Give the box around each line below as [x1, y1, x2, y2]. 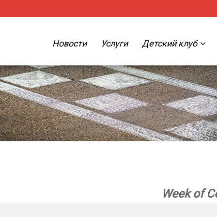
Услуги [100, 38, 128, 48]
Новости [52, 38, 87, 48]
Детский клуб [141, 38, 199, 48]
